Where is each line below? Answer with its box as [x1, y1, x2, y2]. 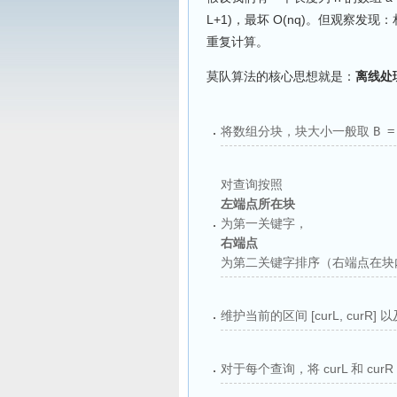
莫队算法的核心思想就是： [206, 68, 355, 83]
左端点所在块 [221, 196, 295, 211]
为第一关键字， [221, 215, 307, 230]
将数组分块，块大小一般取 [221, 123, 373, 138]
